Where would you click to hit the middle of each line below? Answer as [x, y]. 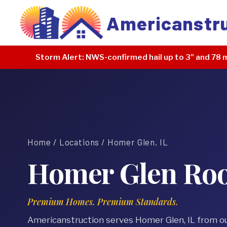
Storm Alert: [60, 57]
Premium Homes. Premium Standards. [103, 201]
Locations [79, 142]
